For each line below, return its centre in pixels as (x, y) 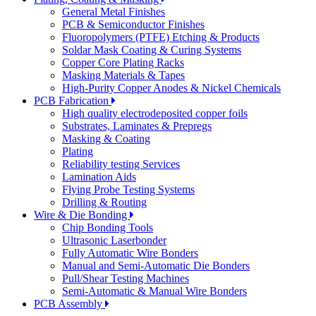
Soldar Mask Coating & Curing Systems (152, 50)
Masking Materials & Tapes (123, 75)
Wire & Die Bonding (82, 215)
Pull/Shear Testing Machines (126, 279)
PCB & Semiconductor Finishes (133, 25)
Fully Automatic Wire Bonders (130, 253)
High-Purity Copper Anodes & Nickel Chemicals (171, 88)
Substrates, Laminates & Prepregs (137, 126)
